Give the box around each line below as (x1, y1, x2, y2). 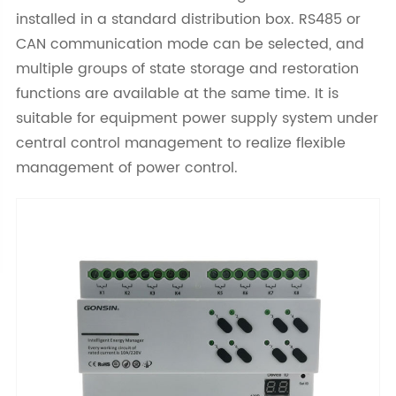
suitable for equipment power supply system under (15, 107, 378, 131)
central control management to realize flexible (15, 132, 346, 156)
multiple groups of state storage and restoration (15, 57, 359, 81)
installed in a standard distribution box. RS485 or (15, 8, 361, 32)
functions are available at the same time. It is (15, 82, 339, 106)
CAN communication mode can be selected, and (15, 33, 364, 57)
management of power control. (15, 156, 238, 180)
